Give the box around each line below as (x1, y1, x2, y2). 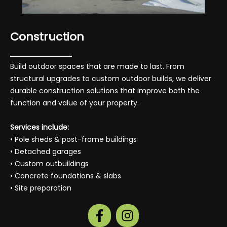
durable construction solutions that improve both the (10, 85, 200, 96)
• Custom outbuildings (10, 158, 89, 169)
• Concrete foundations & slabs (10, 170, 121, 181)
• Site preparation (10, 182, 71, 193)
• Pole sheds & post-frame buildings (10, 134, 137, 144)
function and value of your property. (10, 97, 139, 108)
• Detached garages (10, 146, 81, 157)
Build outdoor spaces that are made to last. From (10, 61, 184, 71)
